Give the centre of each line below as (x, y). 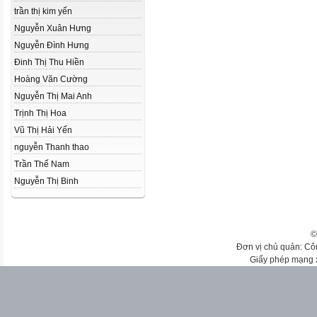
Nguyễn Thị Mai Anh (53, 96)
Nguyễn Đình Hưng (52, 45)
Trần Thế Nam (42, 164)
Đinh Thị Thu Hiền (49, 62)
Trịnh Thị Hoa (40, 113)
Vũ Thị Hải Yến (43, 130)
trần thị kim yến (43, 11)
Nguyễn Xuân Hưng (53, 28)
